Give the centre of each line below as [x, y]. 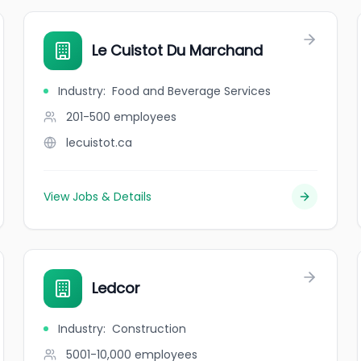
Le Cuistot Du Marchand [178, 50]
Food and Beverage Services [192, 91]
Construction [149, 329]
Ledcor [116, 288]
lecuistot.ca [100, 143]
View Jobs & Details [98, 197]
